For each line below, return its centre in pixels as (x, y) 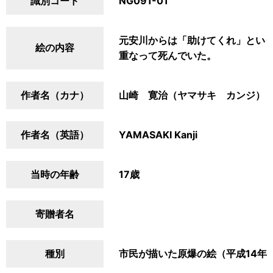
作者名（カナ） (55, 95)
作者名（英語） (55, 135)
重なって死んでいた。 (168, 55)
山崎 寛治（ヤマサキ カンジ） (192, 95)
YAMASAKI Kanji (158, 135)
